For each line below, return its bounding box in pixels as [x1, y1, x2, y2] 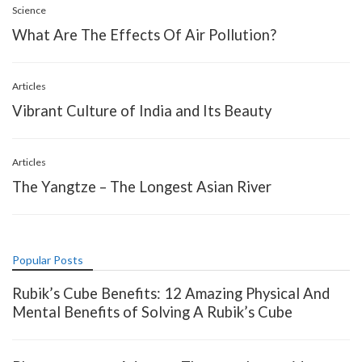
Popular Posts [12, 252, 83, 267]
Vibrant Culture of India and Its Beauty [12, 101, 271, 120]
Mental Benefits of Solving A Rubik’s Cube [12, 302, 293, 321]
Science [12, 3, 46, 16]
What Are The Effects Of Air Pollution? [12, 25, 276, 44]
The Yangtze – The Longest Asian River [12, 177, 271, 196]
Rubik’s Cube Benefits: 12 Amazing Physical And [12, 284, 330, 302]
